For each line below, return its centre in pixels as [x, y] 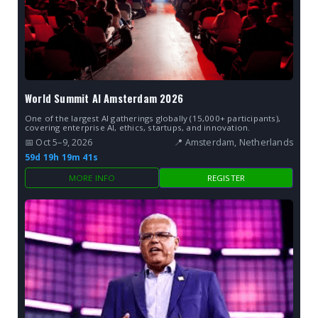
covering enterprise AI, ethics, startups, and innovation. [138, 127]
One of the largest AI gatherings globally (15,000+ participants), [153, 118]
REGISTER [226, 177]
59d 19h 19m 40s [61, 157]
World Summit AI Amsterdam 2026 [104, 98]
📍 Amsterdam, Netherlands [234, 142]
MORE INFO [92, 177]
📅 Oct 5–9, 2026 [59, 142]
